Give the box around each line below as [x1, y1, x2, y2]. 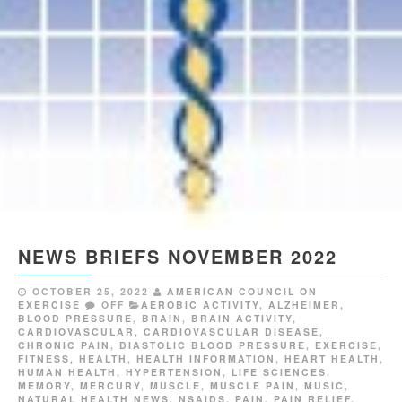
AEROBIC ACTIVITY [141, 297, 259, 311]
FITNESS [18, 351, 70, 365]
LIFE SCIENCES [232, 364, 327, 379]
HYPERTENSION [126, 364, 223, 379]
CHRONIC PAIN [18, 337, 110, 352]
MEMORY [18, 378, 71, 392]
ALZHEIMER [268, 297, 340, 311]
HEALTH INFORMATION [136, 351, 275, 365]
